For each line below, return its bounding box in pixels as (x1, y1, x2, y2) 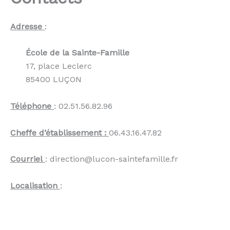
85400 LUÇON (26, 74, 82, 85)
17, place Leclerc (26, 61, 92, 71)
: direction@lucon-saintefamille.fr (45, 154, 178, 164)
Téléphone (10, 101, 51, 111)
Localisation (10, 180, 57, 190)
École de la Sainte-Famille (26, 48, 129, 58)
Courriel (10, 154, 43, 164)
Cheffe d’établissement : (10, 127, 106, 138)
